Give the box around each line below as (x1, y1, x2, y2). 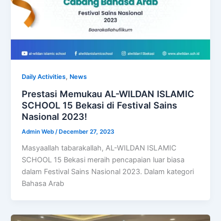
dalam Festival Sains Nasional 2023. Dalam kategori (22, 167, 194, 176)
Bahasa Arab (22, 179, 65, 188)
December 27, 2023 (59, 128, 115, 135)
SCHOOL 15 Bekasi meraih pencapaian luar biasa (22, 155, 185, 164)
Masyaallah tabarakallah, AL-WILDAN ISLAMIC (22, 143, 177, 152)
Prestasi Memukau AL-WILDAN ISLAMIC (22, 88, 195, 99)
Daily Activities (22, 73, 66, 81)
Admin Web (22, 128, 56, 135)
